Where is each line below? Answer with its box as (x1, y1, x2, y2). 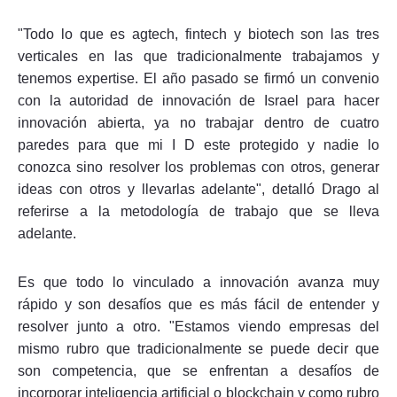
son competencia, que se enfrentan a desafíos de (18, 362, 379, 378)
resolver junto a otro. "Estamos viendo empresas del (18, 318, 379, 334)
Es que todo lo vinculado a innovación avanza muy (18, 274, 379, 290)
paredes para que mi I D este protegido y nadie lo (18, 136, 379, 152)
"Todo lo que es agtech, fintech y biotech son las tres (18, 26, 379, 42)
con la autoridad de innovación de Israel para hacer (18, 92, 379, 108)
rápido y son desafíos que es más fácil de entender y (18, 296, 379, 312)
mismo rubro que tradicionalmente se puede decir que (18, 340, 379, 356)
